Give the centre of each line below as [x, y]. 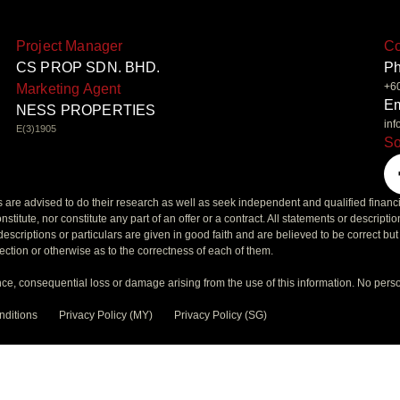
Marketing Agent [68, 89]
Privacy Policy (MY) [105, 316]
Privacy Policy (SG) [220, 316]
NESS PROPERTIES [86, 110]
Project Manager [69, 46]
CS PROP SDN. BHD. [88, 67]
